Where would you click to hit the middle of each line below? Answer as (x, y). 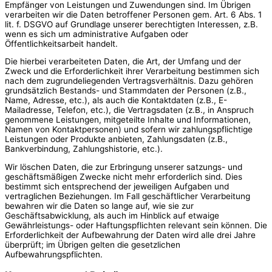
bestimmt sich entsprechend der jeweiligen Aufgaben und (117, 186)
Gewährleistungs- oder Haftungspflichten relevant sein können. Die (136, 225)
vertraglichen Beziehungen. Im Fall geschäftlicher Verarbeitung (127, 196)
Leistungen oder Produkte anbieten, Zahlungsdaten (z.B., (116, 139)
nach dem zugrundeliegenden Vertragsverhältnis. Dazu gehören (129, 81)
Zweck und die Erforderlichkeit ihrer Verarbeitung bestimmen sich (132, 71)
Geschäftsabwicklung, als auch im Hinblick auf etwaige (112, 215)
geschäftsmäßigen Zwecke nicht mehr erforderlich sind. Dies (124, 176)
